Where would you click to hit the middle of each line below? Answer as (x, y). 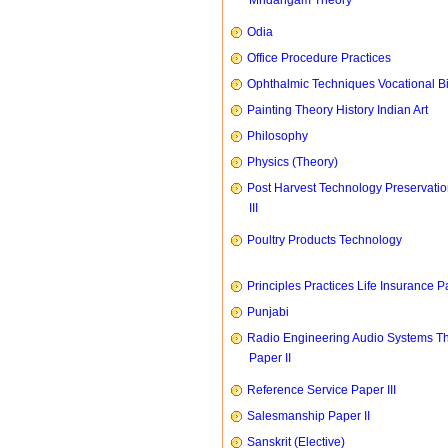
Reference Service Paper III (321, 390)
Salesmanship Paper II (308, 416)
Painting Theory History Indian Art (337, 110)
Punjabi (268, 312)
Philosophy (277, 136)
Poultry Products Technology (324, 240)
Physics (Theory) (292, 162)
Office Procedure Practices (319, 58)
